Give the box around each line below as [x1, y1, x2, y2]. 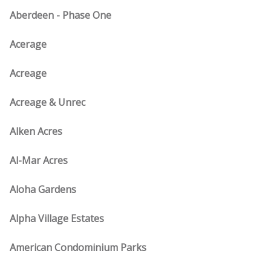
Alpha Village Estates [10, 212, 104, 225]
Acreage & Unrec [10, 96, 85, 109]
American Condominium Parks [10, 241, 146, 254]
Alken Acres [10, 125, 62, 138]
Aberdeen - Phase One [10, 8, 111, 22]
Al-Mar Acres [10, 154, 68, 167]
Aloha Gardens [10, 183, 76, 196]
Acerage [10, 38, 47, 51]
